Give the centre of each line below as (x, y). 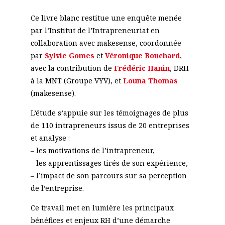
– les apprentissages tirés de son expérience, (109, 163)
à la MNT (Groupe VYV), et (77, 81)
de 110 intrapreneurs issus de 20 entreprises (110, 125)
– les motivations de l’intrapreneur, (92, 150)
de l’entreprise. (57, 188)
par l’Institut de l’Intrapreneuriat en (95, 30)
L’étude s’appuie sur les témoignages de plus (109, 113)
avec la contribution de (72, 68)
